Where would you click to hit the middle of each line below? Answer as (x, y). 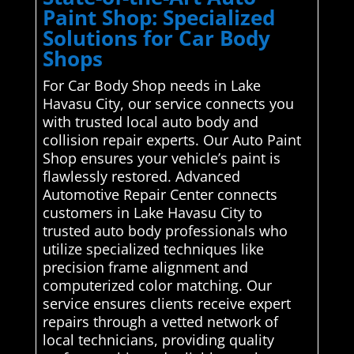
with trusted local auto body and (150, 122)
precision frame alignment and (145, 267)
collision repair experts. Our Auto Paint (171, 140)
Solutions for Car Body (156, 38)
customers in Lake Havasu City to (152, 213)
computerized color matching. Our (157, 286)
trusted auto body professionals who (165, 231)
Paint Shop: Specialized (158, 18)
